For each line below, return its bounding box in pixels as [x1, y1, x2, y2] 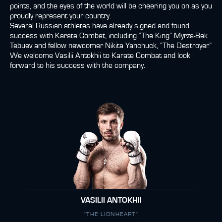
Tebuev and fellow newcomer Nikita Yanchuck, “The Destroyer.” [10, 42, 212, 50]
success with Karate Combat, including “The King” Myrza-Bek [10, 32, 208, 40]
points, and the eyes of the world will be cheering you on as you [10, 2, 212, 10]
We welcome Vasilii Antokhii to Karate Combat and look [10, 52, 190, 59]
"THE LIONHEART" [83, 211, 139, 217]
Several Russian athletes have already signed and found [10, 22, 189, 30]
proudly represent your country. [10, 12, 111, 20]
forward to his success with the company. [10, 61, 145, 69]
